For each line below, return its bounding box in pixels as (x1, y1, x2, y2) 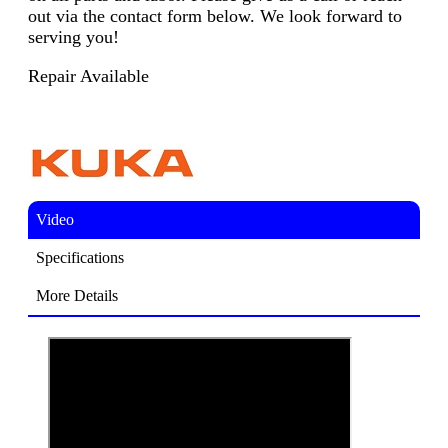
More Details (36, 287, 118, 305)
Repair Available (28, 66, 149, 87)
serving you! (28, 27, 119, 48)
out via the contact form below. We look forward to (28, 6, 402, 27)
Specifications (36, 249, 124, 267)
